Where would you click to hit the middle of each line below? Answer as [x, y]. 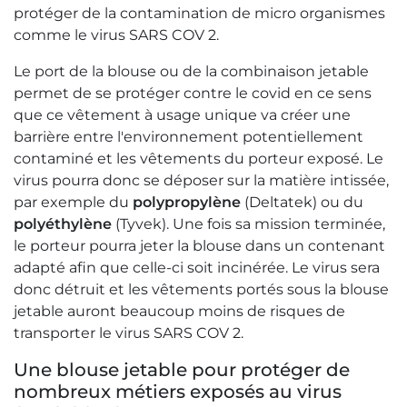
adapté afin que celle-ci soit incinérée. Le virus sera [197, 268]
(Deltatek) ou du [302, 203]
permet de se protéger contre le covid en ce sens [193, 94]
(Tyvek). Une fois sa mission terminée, [248, 224]
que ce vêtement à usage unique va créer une [182, 115]
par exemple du [73, 203]
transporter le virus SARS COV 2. [129, 333]
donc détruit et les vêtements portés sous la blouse [201, 290]
